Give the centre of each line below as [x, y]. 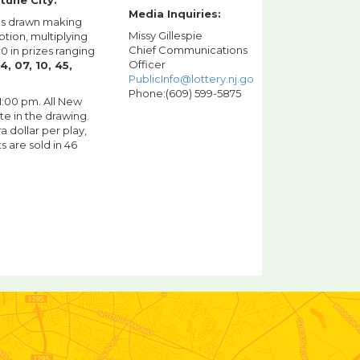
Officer [147, 65]
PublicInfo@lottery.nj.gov [194, 79]
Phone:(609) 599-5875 [185, 94]
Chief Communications [188, 50]
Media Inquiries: [175, 14]
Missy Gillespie [166, 36]
